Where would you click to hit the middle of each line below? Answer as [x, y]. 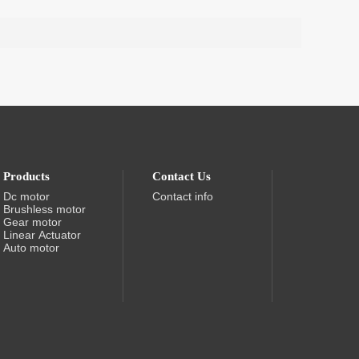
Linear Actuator [42, 235]
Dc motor [26, 196]
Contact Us [182, 176]
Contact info [183, 196]
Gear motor [32, 222]
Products [26, 176]
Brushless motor [44, 209]
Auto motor [31, 248]
